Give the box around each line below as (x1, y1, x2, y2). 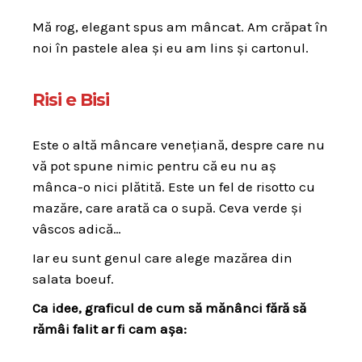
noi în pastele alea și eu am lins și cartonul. (32, 40, 309, 57)
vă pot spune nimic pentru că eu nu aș (32, 158, 276, 175)
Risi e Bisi (32, 89, 109, 111)
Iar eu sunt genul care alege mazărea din (32, 250, 293, 267)
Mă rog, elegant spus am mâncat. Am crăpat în (32, 19, 328, 36)
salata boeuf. (32, 271, 114, 288)
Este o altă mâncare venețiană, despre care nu (32, 137, 325, 154)
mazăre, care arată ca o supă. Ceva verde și (32, 200, 302, 217)
